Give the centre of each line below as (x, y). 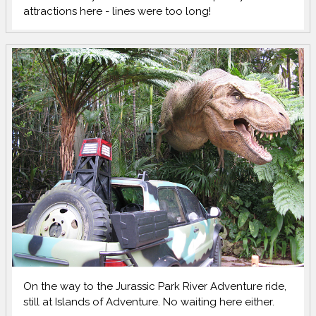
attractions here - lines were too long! (117, 11)
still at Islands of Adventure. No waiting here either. (149, 302)
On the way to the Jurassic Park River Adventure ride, (155, 286)
